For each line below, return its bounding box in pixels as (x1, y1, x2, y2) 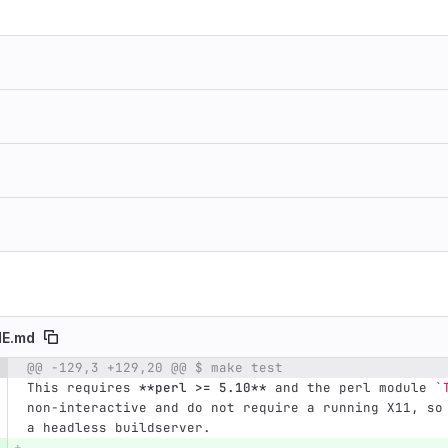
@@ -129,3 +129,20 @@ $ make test (26, 359, 283, 377)
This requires (26, 379, 139, 397)
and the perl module (266, 379, 435, 397)
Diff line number (57, 360, 172, 378)
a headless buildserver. (26, 419, 211, 437)
